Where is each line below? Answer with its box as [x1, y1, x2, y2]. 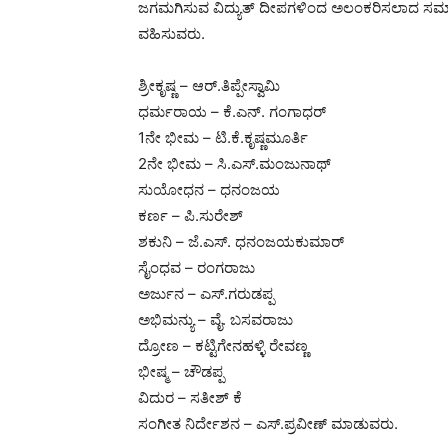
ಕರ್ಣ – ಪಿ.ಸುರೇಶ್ [138, 206, 243, 226]
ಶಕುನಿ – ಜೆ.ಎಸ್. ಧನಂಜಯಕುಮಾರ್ [138, 232, 344, 252]
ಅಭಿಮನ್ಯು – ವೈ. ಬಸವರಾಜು [138, 310, 293, 330]
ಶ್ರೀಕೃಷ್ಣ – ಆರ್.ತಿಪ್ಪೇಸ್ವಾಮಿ [138, 76, 280, 96]
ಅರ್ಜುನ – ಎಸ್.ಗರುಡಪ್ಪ [138, 284, 274, 304]
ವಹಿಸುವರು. [138, 24, 205, 44]
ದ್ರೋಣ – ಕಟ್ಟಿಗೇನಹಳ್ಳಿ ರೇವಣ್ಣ [138, 336, 308, 356]
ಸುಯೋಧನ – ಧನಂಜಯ [138, 180, 280, 200]
